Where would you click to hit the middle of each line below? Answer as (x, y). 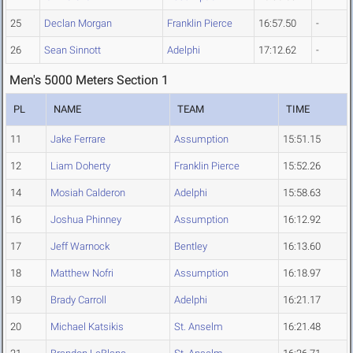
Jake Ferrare (78, 139)
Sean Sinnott (72, 50)
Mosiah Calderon (88, 193)
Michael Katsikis (87, 327)
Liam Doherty (80, 166)
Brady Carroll (78, 300)
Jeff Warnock (80, 247)
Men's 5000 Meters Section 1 (89, 80)
